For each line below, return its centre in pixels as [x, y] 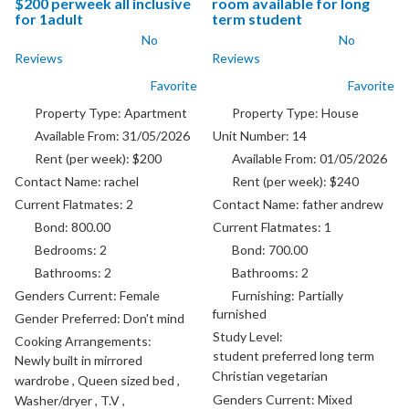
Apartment [155, 113]
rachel [122, 182]
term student [257, 19]
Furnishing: [265, 296]
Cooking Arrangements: [84, 341]
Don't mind [154, 319]
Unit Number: [252, 136]
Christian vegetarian [270, 376]
